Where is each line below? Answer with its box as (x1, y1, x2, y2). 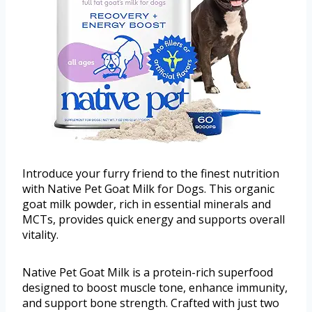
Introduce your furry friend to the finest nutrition (22, 166, 279, 182)
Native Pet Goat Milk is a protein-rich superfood (22, 265, 273, 281)
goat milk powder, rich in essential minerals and (22, 196, 271, 212)
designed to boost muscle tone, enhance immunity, (22, 280, 288, 296)
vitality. (22, 227, 58, 243)
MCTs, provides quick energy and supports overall (22, 212, 285, 228)
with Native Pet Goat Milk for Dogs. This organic (22, 181, 274, 197)
